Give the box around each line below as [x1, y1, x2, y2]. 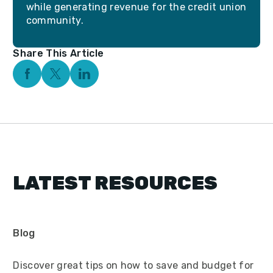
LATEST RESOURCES [13, 171, 218, 195]
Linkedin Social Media [83, 73, 182, 85]
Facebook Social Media [26, 73, 129, 85]
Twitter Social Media [54, 73, 147, 85]
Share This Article [13, 47, 104, 59]
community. [26, 15, 84, 27]
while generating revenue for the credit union [26, 1, 247, 13]
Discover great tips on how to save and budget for [13, 259, 254, 271]
